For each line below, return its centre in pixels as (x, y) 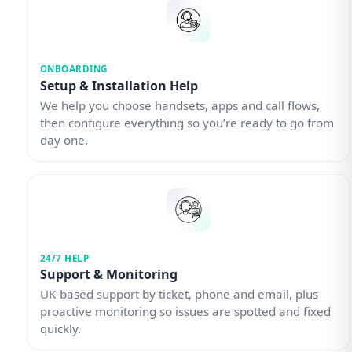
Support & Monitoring (108, 275)
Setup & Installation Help (119, 85)
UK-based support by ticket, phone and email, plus (179, 294)
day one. (64, 139)
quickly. (60, 329)
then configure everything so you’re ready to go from (187, 122)
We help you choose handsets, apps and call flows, (180, 105)
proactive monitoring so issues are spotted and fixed (185, 312)
